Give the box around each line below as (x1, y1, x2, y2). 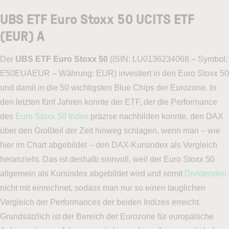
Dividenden (185, 169, 226, 178)
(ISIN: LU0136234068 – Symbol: (110, 55, 227, 64)
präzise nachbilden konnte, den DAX (88, 112, 223, 121)
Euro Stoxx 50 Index (15, 112, 88, 121)
